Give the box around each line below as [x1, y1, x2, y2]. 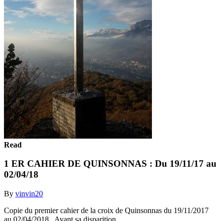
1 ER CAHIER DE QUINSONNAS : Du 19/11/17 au [4, 158, 217, 169]
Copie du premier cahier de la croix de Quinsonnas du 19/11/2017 [4, 206, 209, 215]
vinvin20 [15, 189, 43, 198]
